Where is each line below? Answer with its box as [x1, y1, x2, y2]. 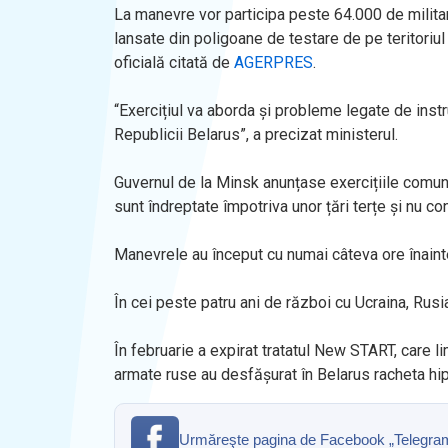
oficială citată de [114, 52, 234, 72]
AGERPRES [234, 52, 313, 72]
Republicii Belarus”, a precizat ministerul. [114, 124, 398, 144]
